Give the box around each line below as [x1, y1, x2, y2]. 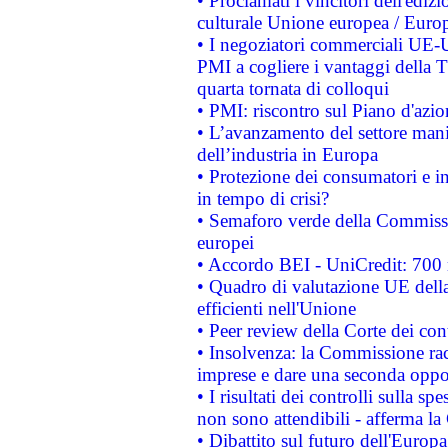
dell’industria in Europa [196, 144, 378, 165]
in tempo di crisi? [196, 188, 329, 209]
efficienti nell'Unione [196, 298, 356, 319]
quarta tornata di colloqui [196, 78, 389, 99]
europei [196, 232, 254, 253]
